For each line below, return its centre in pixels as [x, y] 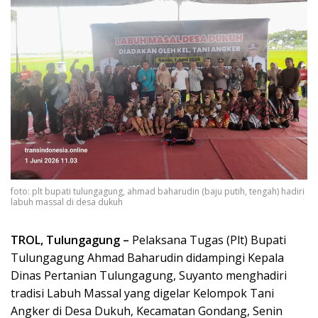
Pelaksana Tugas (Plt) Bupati [208, 240]
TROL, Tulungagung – [70, 240]
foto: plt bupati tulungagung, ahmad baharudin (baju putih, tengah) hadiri [158, 192]
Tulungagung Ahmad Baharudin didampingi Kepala [147, 258]
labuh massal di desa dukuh [67, 202]
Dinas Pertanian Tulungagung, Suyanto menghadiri [149, 276]
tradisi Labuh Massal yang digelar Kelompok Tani [142, 294]
